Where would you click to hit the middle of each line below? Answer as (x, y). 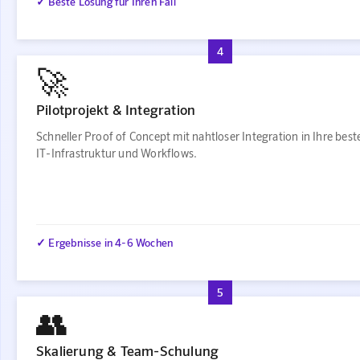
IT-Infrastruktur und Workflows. (117, 153)
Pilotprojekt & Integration (116, 109)
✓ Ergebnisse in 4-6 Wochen (105, 243)
